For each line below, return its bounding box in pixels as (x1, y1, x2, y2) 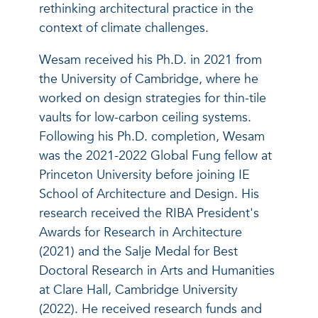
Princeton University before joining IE (39, 165, 250, 184)
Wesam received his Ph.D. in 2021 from (39, 50, 262, 69)
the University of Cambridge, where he (39, 70, 258, 88)
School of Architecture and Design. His (39, 185, 259, 203)
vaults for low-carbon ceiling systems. (39, 108, 251, 126)
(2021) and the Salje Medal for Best (39, 242, 238, 261)
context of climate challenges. (39, 18, 209, 37)
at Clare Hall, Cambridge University (39, 280, 238, 299)
